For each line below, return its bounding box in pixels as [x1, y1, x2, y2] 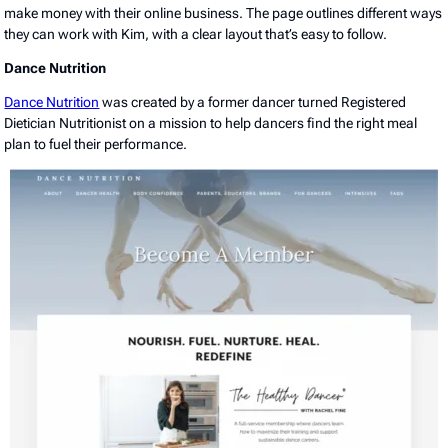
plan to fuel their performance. [4, 135, 191, 152]
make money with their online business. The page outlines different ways [4, 4, 443, 21]
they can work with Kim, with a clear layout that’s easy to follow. [4, 25, 391, 42]
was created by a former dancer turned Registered [99, 93, 407, 110]
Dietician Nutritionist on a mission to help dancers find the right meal [4, 114, 418, 131]
